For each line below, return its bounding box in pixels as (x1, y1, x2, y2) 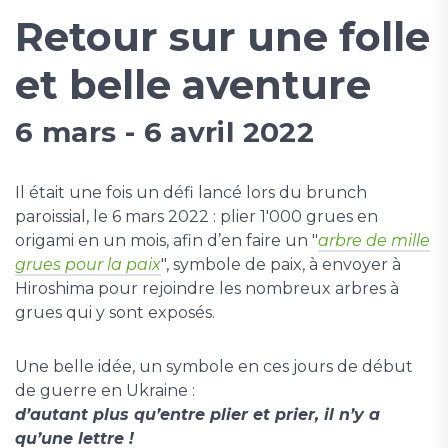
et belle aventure (15, 60, 371, 110)
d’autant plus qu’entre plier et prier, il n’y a (15, 405, 380, 425)
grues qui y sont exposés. (15, 303, 215, 323)
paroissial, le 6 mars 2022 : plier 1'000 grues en (15, 207, 378, 227)
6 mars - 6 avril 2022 (15, 115, 315, 150)
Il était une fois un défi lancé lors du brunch (15, 183, 367, 203)
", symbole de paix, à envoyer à (161, 255, 401, 275)
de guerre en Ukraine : (15, 381, 195, 401)
